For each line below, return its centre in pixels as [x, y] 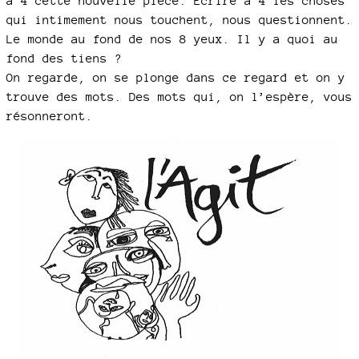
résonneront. [50, 116]
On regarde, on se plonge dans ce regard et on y [176, 77]
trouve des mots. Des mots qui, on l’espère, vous [179, 97]
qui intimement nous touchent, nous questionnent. [179, 20]
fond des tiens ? [64, 58]
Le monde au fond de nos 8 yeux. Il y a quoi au [172, 39]
